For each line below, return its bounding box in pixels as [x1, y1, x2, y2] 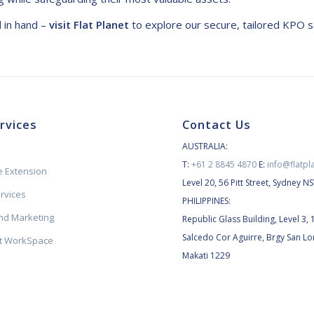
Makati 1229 [182, 250, 231, 262]
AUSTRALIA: [182, 140, 228, 153]
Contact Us [182, 116, 252, 133]
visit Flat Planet [49, 17, 129, 32]
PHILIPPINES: [182, 195, 231, 207]
